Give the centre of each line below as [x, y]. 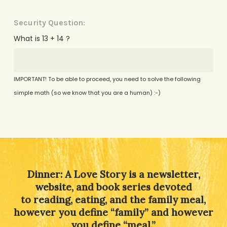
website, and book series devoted [113, 187]
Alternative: [34, 129]
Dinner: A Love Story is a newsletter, [113, 175]
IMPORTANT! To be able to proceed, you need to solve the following [107, 79]
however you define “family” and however [113, 213]
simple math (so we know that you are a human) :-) [87, 92]
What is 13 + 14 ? [42, 38]
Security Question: [49, 22]
